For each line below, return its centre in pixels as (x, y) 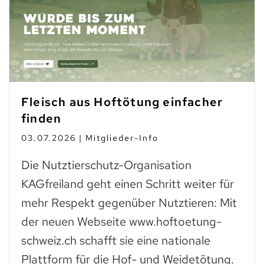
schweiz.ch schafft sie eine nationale (116, 241)
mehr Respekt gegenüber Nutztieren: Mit (129, 203)
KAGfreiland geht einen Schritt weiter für (128, 184)
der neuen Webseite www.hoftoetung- (121, 222)
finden (42, 119)
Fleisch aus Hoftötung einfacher (122, 102)
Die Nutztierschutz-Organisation (106, 165)
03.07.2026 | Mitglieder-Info (90, 138)
